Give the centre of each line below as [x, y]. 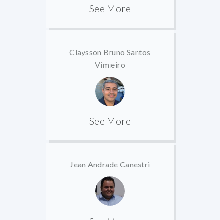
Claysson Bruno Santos [110, 52]
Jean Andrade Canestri [110, 165]
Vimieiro [110, 64]
